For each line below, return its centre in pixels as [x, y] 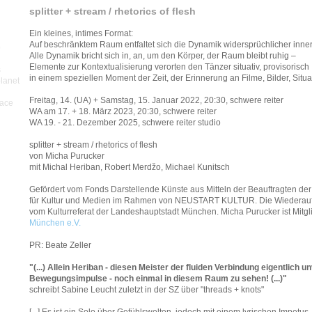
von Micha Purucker [67, 156]
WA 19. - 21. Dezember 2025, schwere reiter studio [125, 123]
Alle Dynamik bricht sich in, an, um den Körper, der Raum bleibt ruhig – [163, 56]
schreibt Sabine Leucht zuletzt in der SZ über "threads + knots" [147, 290]
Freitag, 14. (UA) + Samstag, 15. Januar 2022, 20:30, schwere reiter [156, 100]
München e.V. [55, 223]
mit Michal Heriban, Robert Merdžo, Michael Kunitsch [130, 167]
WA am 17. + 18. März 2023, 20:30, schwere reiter [123, 111]
